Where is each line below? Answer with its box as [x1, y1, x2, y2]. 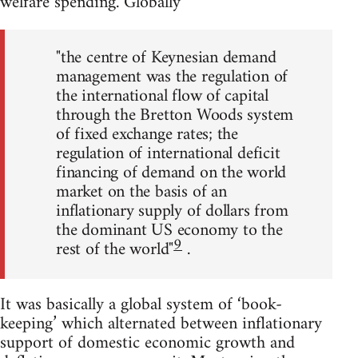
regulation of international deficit [56, 138, 280, 170]
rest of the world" [56, 234, 174, 266]
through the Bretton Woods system [56, 100, 294, 132]
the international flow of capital [56, 81, 269, 113]
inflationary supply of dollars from [56, 196, 288, 228]
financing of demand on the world [56, 157, 287, 189]
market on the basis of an [56, 177, 227, 209]
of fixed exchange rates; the [56, 119, 239, 151]
